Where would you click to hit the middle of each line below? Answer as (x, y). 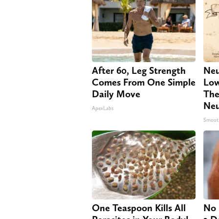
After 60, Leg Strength (139, 71)
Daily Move (116, 94)
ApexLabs (103, 109)
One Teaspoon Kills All (139, 208)
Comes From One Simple (144, 82)
